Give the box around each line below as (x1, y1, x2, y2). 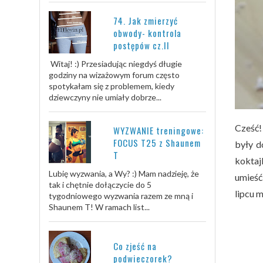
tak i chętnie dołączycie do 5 (49, 180, 151, 190)
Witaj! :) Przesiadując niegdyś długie (49, 59, 182, 69)
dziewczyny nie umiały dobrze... (49, 92, 161, 103)
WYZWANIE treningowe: (113, 124, 204, 137)
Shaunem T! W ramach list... (49, 202, 150, 213)
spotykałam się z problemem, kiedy (49, 81, 174, 92)
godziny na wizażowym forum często (49, 70, 180, 80)
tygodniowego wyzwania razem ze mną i (49, 191, 193, 201)
